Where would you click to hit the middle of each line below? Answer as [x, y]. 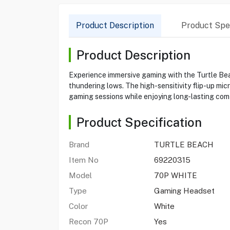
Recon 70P [88, 222]
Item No [83, 160]
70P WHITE [175, 175]
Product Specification [139, 122]
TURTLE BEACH [184, 145]
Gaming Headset [184, 191]
